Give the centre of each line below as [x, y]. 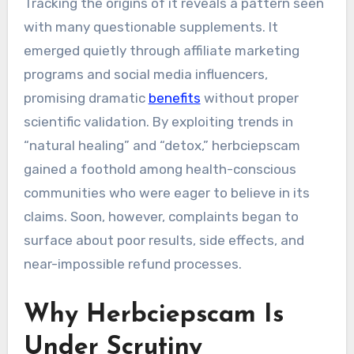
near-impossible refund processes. [132, 264]
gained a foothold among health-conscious [160, 169]
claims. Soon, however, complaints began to [161, 216]
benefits [174, 98]
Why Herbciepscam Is [153, 315]
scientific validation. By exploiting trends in [158, 121]
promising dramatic [86, 98]
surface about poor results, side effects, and [164, 240]
